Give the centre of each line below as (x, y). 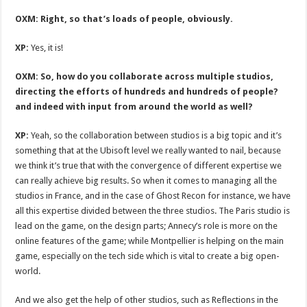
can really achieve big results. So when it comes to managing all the (146, 180)
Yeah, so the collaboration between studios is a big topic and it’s (156, 135)
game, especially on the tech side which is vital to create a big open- (148, 256)
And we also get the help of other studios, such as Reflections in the (147, 299)
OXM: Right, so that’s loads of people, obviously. (124, 19)
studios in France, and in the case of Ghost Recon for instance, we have (153, 195)
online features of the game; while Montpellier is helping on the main (150, 241)
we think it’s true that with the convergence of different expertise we (149, 165)
